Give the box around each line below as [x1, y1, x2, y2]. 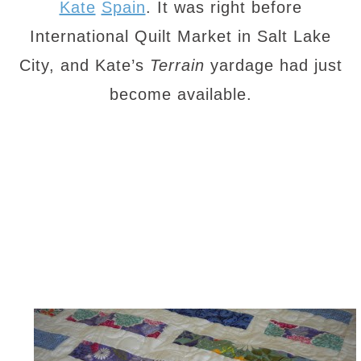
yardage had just [204, 56, 342, 74]
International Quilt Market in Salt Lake [30, 27, 331, 45]
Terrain [149, 56, 205, 74]
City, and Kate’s [19, 56, 150, 74]
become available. [109, 85, 252, 103]
